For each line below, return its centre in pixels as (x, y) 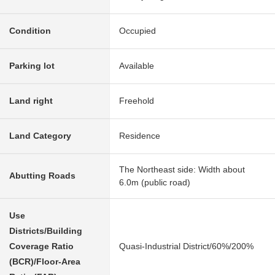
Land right (31, 100)
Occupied (137, 30)
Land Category (40, 135)
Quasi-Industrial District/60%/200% (186, 246)
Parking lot (32, 65)
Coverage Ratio (41, 246)
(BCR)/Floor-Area (45, 261)
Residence (140, 135)
